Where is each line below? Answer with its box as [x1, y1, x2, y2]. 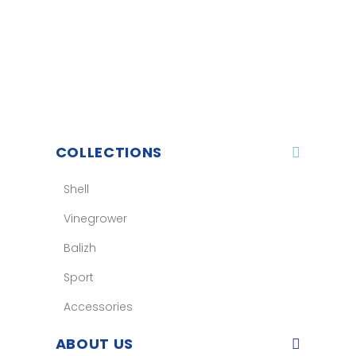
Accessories [63, 299, 133, 315]
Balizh [63, 240, 96, 257]
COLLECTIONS [55, 142, 162, 163]
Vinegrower [63, 211, 127, 227]
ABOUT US [55, 334, 133, 354]
